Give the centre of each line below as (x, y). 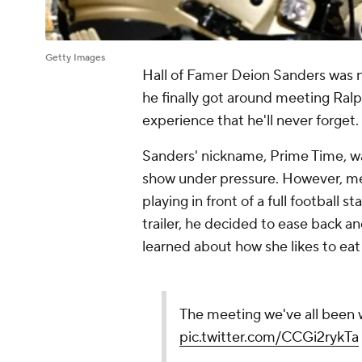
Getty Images (75, 58)
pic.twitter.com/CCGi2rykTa (269, 338)
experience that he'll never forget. (250, 121)
